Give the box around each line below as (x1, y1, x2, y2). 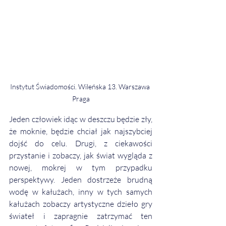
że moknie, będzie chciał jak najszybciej (9, 126, 152, 136)
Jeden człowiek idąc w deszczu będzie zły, (9, 114, 152, 124)
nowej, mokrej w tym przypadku (9, 162, 152, 173)
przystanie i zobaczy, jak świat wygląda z (9, 150, 152, 160)
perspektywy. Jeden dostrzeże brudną (9, 174, 152, 185)
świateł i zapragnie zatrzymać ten (9, 210, 152, 221)
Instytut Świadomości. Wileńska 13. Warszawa (10, 82, 151, 91)
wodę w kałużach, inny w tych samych (9, 186, 152, 197)
